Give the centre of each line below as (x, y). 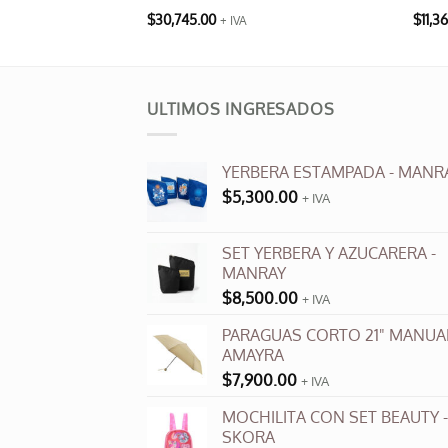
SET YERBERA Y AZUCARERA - (329, 252)
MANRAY (254, 272)
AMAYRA (253, 354)
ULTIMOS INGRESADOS (241, 109)
